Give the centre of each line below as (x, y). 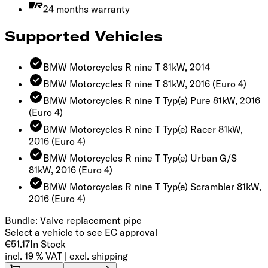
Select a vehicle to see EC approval (81, 232)
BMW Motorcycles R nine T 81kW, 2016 (127, 84)
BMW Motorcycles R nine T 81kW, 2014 (127, 67)
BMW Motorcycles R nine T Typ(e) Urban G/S (140, 158)
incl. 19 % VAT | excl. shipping (66, 256)
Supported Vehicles (84, 36)
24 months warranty (86, 9)
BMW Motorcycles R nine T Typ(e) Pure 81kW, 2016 (152, 101)
